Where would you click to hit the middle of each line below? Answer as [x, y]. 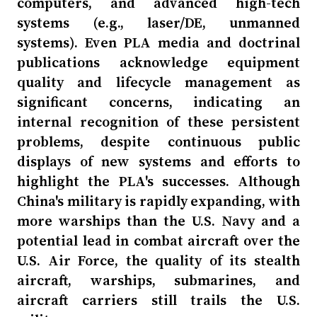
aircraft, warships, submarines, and [158, 280]
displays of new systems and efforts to [158, 161]
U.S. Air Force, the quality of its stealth [158, 260]
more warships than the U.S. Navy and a [158, 221]
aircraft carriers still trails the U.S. [158, 300]
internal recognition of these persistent [158, 122]
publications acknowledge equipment [158, 62]
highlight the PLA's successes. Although [158, 181]
